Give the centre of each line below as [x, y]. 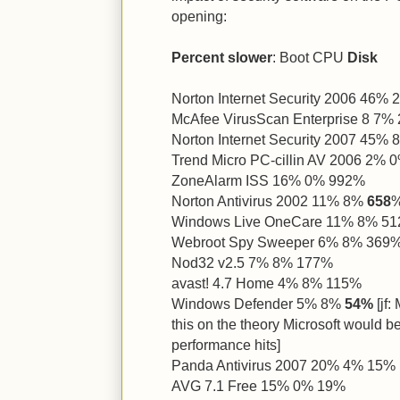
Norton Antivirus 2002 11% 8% [269, 201]
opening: [199, 16]
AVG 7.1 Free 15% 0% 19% [258, 386]
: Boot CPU [310, 57]
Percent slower [222, 57]
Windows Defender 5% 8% [258, 304]
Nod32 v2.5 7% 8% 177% [252, 262]
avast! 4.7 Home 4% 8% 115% [267, 283]
